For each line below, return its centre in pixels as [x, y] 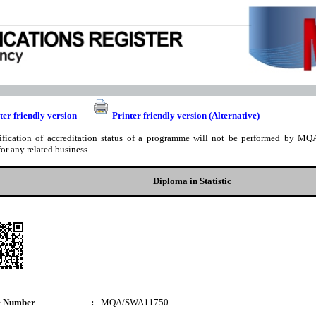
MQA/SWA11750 [135, 302]
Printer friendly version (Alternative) [186, 115]
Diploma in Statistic [192, 181]
